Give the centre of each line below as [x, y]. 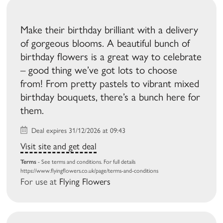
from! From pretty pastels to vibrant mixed [110, 84]
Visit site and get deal [59, 147]
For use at [40, 182]
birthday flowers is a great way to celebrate [111, 57]
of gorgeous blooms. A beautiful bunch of [105, 43]
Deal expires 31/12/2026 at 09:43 [78, 131]
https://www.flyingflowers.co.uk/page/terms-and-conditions [90, 171]
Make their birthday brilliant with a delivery [110, 30]
